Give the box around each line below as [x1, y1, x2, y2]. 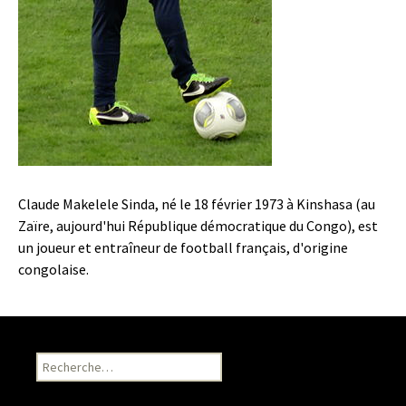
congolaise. [18, 260, 89, 279]
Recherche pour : [36, 353, 129, 371]
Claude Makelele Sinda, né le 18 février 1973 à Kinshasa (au [18, 195, 375, 214]
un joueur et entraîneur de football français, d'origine [18, 238, 348, 257]
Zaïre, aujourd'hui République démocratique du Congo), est [18, 217, 378, 236]
